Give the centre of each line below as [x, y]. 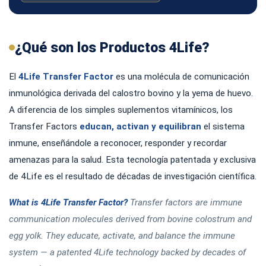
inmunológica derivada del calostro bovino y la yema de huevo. [131, 93]
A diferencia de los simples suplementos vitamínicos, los [121, 110]
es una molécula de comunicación [181, 76]
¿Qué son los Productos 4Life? [112, 47]
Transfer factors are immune [185, 202]
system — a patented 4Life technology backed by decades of [127, 252]
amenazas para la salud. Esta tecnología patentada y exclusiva [132, 159]
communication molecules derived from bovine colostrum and [130, 219]
